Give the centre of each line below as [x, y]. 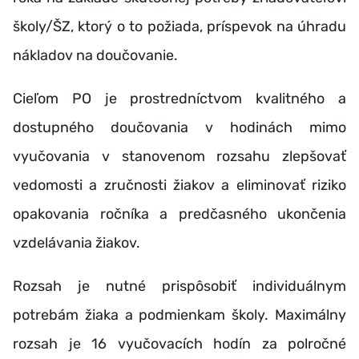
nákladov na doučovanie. [95, 55]
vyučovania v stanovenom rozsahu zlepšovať [179, 156]
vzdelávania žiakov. [77, 243]
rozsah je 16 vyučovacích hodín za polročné [179, 344]
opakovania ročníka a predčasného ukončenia [179, 214]
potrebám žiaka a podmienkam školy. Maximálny [179, 315]
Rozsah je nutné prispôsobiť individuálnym [179, 286]
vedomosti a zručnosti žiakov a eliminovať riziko [179, 185]
